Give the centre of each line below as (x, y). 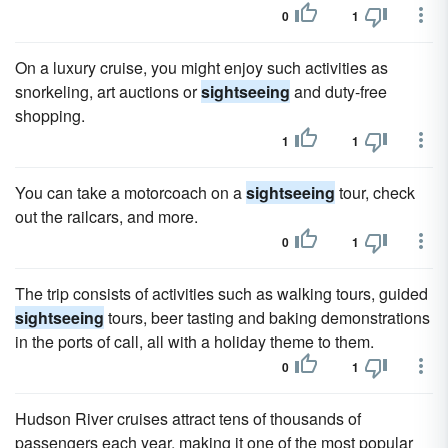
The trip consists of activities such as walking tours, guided (221, 293)
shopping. (50, 115)
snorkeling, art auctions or (108, 91)
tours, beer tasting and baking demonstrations (267, 317)
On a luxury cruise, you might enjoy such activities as (201, 67)
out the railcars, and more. (106, 216)
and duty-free (338, 91)
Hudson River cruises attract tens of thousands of (188, 418)
